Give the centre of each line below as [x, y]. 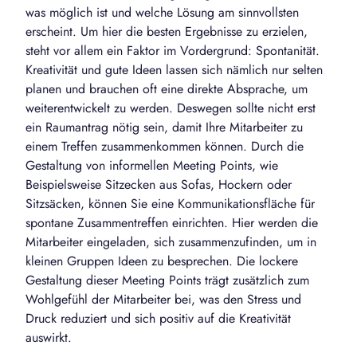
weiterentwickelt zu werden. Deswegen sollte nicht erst [171, 108]
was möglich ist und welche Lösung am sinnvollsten [162, 13]
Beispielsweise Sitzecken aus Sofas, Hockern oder [159, 185]
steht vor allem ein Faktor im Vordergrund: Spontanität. [173, 51]
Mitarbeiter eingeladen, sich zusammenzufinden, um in [171, 242]
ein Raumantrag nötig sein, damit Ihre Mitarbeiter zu [164, 127]
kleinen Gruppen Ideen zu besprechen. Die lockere [162, 261]
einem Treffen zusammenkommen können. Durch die [165, 147]
